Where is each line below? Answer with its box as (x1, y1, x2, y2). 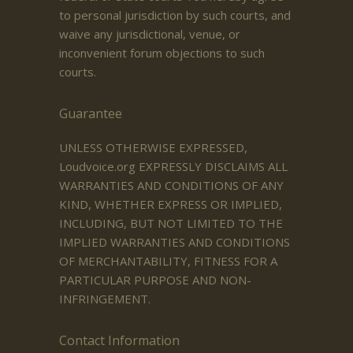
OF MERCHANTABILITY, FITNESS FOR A (59, 252, 277, 269)
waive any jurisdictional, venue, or (59, 25, 240, 42)
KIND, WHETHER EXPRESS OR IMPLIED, (59, 195, 282, 212)
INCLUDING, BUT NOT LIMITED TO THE (59, 214, 283, 231)
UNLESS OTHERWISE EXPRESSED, (59, 139, 247, 155)
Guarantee (59, 104, 122, 122)
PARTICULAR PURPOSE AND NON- (59, 271, 251, 288)
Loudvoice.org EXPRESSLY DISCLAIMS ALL (59, 158, 288, 174)
